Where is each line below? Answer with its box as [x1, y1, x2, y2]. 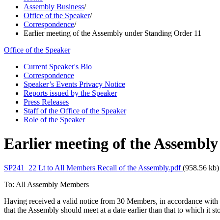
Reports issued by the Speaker [24, 89, 117, 97]
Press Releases [24, 98, 69, 106]
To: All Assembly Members [4, 180, 89, 189]
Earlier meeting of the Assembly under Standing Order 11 [24, 29, 201, 37]
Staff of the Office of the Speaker [24, 107, 126, 115]
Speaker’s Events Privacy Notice [24, 80, 125, 88]
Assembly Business [24, 2, 84, 11]
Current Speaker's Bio [24, 62, 92, 71]
